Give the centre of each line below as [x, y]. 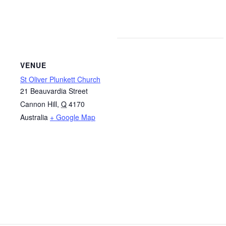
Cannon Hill [39, 104]
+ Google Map [73, 117]
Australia [34, 117]
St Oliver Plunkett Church [60, 79]
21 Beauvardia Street [54, 91]
